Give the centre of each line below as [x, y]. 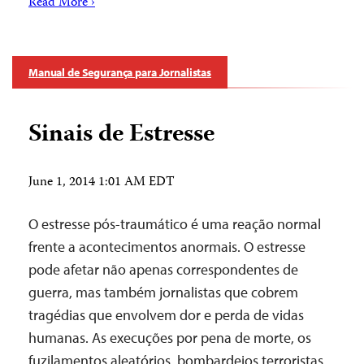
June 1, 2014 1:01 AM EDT [102, 183]
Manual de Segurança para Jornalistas [120, 72]
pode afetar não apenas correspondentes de [163, 269]
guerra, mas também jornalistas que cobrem [163, 292]
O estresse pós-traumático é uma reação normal [175, 224]
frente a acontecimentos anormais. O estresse [167, 247]
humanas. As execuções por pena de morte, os [170, 338]
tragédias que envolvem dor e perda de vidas [166, 315]
